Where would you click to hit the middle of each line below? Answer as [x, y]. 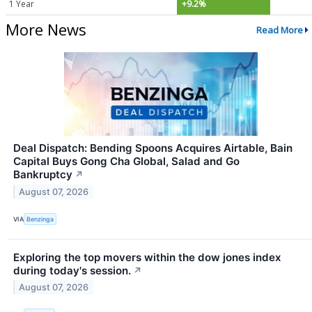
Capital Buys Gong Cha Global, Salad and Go [126, 162]
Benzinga [40, 219]
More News [46, 30]
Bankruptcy [43, 175]
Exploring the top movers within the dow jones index [147, 257]
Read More [279, 30]
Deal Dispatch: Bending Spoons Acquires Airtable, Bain [153, 148]
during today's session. [72, 270]
